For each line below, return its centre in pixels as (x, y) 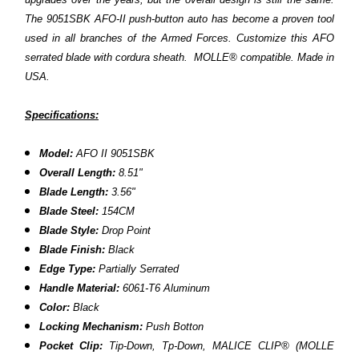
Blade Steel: (69, 212)
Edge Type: (68, 269)
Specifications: (62, 115)
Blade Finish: (74, 250)
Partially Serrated (137, 269)
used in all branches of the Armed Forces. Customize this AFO (179, 38)
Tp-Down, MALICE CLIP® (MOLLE (248, 346)
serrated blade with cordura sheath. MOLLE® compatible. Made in (179, 58)
